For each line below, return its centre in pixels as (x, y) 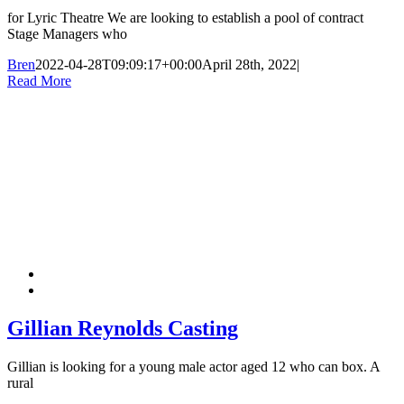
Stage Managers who (67, 34)
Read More (39, 81)
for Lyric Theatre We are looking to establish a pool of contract (185, 18)
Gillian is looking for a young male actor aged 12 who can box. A (193, 367)
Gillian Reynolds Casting (123, 329)
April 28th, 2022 (249, 65)
